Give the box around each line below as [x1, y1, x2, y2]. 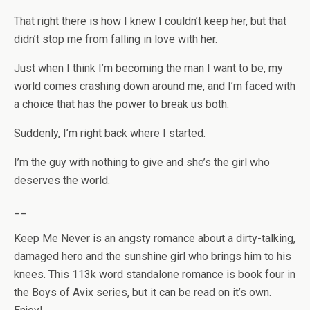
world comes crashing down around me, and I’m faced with [14, 80, 295, 93]
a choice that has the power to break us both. [14, 98, 229, 111]
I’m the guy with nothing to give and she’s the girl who [14, 156, 270, 169]
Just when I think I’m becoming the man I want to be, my [14, 62, 283, 75]
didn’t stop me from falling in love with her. [14, 33, 217, 46]
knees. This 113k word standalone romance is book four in [14, 268, 295, 281]
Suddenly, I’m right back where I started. [14, 127, 206, 140]
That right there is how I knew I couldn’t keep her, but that [14, 15, 286, 28]
